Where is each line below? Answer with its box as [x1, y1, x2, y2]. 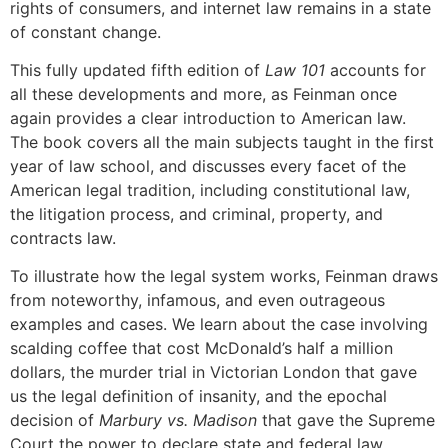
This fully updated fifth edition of [10, 60, 260, 81]
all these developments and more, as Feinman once [10, 84, 397, 105]
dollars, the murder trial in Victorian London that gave [10, 362, 417, 383]
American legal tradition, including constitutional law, [10, 180, 410, 201]
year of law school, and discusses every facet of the [10, 156, 406, 177]
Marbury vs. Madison [99, 410, 257, 431]
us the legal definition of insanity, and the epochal [10, 386, 387, 407]
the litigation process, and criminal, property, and [10, 204, 383, 225]
